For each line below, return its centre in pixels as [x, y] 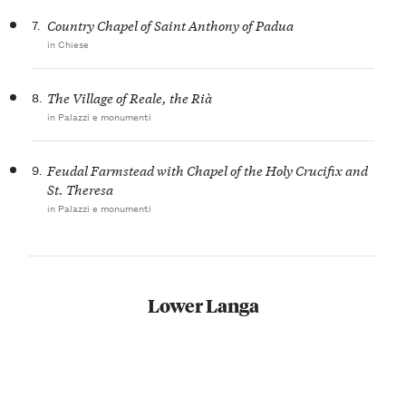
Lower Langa [203, 304]
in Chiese [68, 44]
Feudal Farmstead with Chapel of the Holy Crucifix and [208, 169]
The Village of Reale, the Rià [130, 97]
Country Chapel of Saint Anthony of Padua [171, 24]
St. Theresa [81, 188]
